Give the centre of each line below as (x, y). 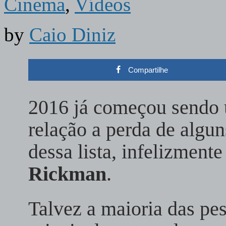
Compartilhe (148, 70)
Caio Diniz (72, 35)
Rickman (67, 174)
